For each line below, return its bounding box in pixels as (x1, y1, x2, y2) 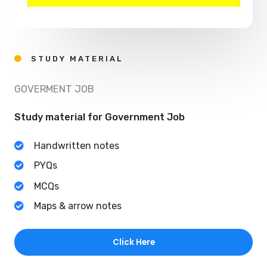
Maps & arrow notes (34, 200, 122, 212)
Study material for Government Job (14, 111, 185, 123)
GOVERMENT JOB (14, 83, 94, 95)
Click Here (112, 236, 155, 248)
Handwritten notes (34, 139, 119, 151)
